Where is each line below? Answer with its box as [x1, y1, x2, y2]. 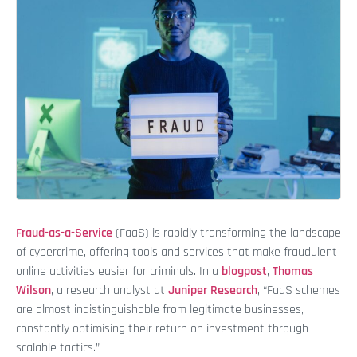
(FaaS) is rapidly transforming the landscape [112, 225, 341, 242]
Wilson [16, 282, 51, 300]
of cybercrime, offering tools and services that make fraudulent [16, 244, 337, 261]
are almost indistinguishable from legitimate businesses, [16, 301, 304, 319]
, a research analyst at [51, 282, 168, 300]
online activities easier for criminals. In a [16, 263, 222, 280]
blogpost [222, 263, 267, 280]
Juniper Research [168, 282, 257, 300]
